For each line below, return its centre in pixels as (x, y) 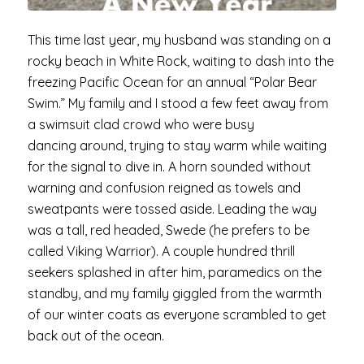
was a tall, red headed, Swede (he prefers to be (168, 230)
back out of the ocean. (95, 336)
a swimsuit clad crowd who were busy (141, 125)
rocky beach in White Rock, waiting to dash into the (180, 61)
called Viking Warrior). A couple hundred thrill (161, 251)
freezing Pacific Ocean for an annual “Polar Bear (172, 82)
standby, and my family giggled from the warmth (174, 294)
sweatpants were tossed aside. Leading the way (172, 209)
